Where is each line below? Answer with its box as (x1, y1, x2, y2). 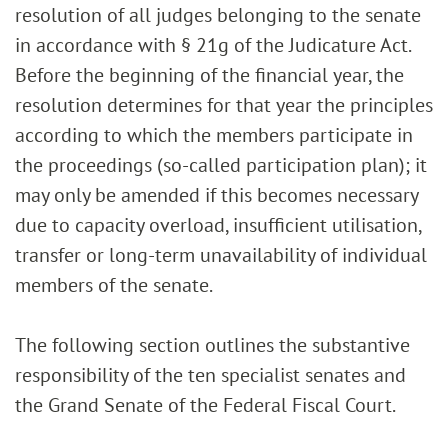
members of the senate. (15, 271, 213, 298)
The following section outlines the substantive (15, 331, 410, 358)
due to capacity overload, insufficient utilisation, (15, 211, 421, 238)
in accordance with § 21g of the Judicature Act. (15, 31, 410, 58)
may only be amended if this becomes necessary (15, 181, 418, 208)
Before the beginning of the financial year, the (15, 61, 404, 88)
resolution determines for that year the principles (15, 91, 433, 118)
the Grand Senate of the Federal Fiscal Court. (15, 391, 396, 418)
